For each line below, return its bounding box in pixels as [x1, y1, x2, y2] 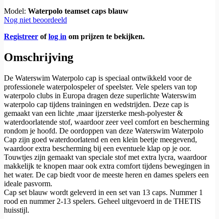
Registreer [4, 32, 38, 41]
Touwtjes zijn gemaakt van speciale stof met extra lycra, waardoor [4, 153, 207, 161]
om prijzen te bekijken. [66, 32, 145, 41]
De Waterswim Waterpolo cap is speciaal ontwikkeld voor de [4, 73, 192, 82]
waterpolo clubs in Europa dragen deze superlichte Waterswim [4, 91, 196, 100]
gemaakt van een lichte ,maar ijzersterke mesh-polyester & [4, 109, 183, 117]
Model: [4, 7, 28, 16]
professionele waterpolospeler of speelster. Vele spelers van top [4, 82, 197, 91]
